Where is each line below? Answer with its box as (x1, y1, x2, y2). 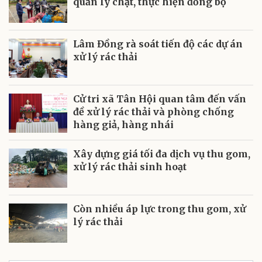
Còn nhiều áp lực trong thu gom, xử (73, 202, 246, 215)
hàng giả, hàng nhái (73, 118, 174, 130)
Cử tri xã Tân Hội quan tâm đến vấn (73, 92, 246, 105)
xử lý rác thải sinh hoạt (73, 160, 187, 173)
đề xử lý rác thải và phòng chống (73, 105, 234, 118)
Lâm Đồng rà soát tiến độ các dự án (73, 37, 243, 50)
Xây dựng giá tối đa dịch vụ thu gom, (73, 147, 250, 160)
